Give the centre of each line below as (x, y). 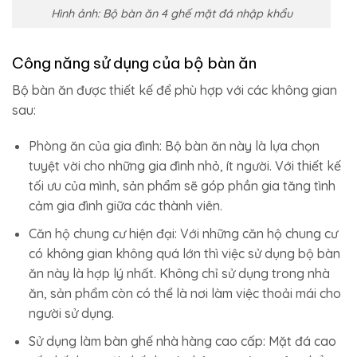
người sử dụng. (71, 313)
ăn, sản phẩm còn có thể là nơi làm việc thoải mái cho (184, 293)
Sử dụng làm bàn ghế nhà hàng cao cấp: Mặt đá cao (182, 341)
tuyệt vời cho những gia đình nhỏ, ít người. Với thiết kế (184, 166)
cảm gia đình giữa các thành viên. (125, 206)
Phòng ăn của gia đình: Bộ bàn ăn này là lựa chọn (174, 146)
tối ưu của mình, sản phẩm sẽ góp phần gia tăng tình (182, 186)
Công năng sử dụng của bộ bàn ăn (134, 63)
